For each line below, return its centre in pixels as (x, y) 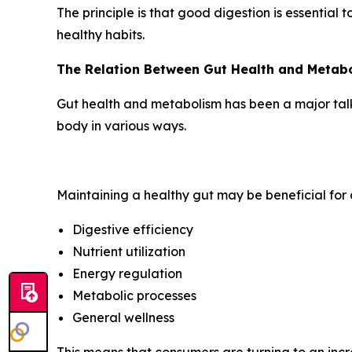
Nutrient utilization (129, 252)
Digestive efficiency (133, 230)
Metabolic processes (134, 296)
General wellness (123, 318)
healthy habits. (101, 35)
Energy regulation (127, 274)
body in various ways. (121, 126)
